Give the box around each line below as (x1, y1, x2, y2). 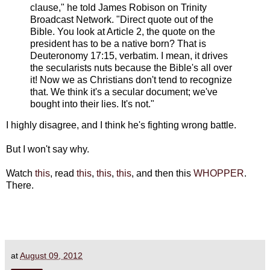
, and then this (131, 168, 193, 179)
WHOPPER (193, 168, 244, 179)
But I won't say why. (6, 144, 89, 155)
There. (6, 180, 34, 191)
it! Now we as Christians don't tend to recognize (30, 74, 232, 85)
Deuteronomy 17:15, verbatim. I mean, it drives (30, 50, 228, 61)
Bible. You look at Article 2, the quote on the (30, 26, 215, 37)
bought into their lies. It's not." (30, 98, 154, 109)
